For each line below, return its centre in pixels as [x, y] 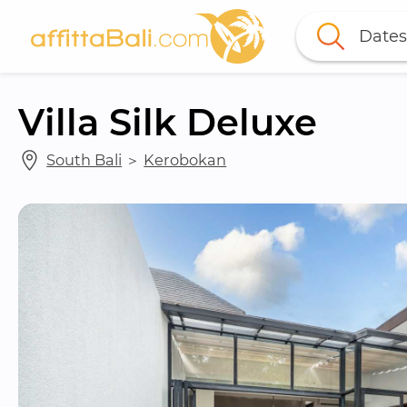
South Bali [84, 159]
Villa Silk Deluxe [168, 122]
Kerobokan [185, 159]
